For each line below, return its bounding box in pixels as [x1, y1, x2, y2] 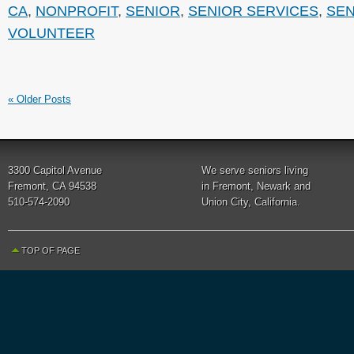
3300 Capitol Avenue [8, 164, 102, 176]
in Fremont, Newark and [201, 180, 311, 192]
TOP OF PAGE [21, 246, 80, 255]
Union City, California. [201, 196, 300, 208]
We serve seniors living [201, 164, 308, 176]
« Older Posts [8, 93, 71, 105]
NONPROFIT [36, 2, 118, 19]
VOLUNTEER [8, 24, 95, 41]
